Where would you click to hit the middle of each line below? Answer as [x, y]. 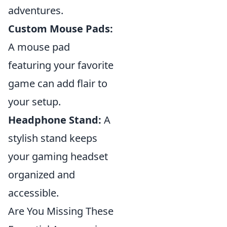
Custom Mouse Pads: [61, 29]
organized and [42, 175]
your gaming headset [58, 157]
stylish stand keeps [53, 138]
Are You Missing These [61, 211]
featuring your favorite [61, 65]
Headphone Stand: [55, 120]
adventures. [36, 11]
